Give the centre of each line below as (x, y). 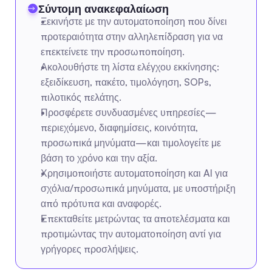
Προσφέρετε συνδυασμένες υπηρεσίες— (129, 112)
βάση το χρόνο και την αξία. (99, 158)
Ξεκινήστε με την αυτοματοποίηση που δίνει (134, 21)
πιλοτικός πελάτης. (81, 97)
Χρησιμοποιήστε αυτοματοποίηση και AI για (134, 173)
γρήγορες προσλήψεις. (90, 249)
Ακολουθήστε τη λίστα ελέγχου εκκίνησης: (130, 67)
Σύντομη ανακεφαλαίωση (104, 8)
